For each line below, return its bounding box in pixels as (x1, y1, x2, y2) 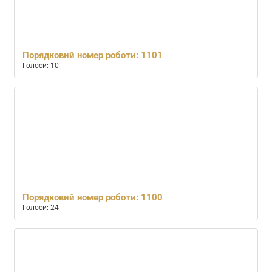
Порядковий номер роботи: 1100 (22, 192, 163, 203)
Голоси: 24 (22, 203, 59, 212)
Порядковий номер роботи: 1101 (22, 50, 163, 61)
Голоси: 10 (22, 61, 59, 70)
